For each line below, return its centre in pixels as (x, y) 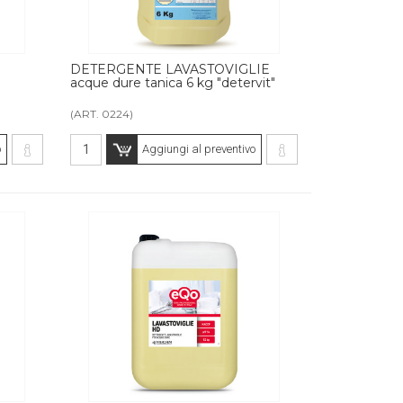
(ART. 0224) (102, 113)
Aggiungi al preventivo (198, 148)
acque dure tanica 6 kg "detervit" (173, 82)
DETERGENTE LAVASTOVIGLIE (170, 69)
